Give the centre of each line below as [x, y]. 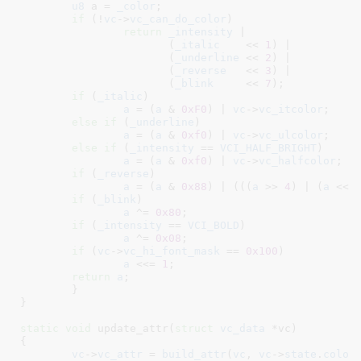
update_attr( [133, 328]
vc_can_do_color [178, 19]
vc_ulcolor [290, 135]
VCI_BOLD [213, 225]
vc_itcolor [290, 109]
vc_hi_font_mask [171, 251]
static [39, 328]
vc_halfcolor [297, 160]
